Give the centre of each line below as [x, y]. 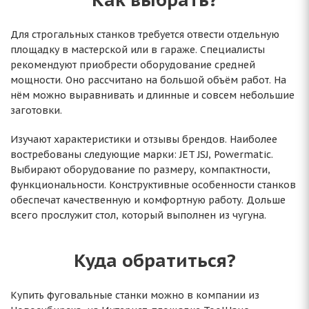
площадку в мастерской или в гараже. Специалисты [138, 50]
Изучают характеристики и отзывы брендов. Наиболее [144, 139]
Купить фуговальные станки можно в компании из [135, 295]
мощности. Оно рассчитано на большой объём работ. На [148, 80]
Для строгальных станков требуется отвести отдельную [145, 34]
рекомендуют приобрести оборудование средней [133, 65]
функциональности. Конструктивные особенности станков [153, 185]
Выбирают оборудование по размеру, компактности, [140, 170]
